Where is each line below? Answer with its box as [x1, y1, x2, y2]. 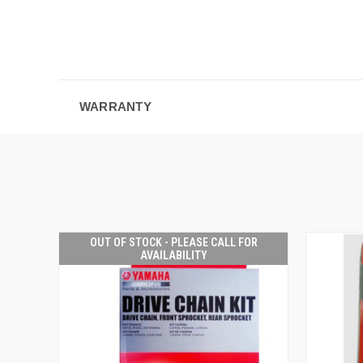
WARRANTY [79, 99, 152, 113]
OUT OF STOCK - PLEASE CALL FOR [89, 235, 258, 249]
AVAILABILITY [139, 248, 207, 262]
